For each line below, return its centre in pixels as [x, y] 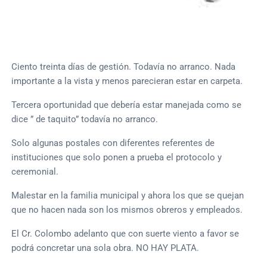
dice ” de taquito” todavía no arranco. [85, 119]
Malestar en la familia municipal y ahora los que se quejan [128, 195]
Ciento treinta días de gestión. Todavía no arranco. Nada [124, 66]
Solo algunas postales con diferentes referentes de [113, 143]
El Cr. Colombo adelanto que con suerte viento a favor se [125, 233]
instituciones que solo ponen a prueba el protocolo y [117, 157]
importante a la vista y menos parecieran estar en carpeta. [127, 81]
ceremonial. [35, 171]
